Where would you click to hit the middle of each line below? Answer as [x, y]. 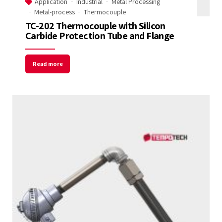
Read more [48, 64]
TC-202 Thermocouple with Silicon [95, 26]
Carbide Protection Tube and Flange [100, 35]
